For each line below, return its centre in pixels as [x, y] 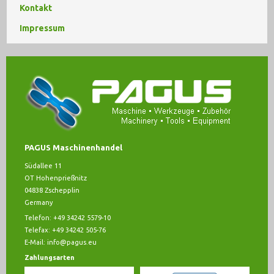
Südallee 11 [43, 166]
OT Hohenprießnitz [56, 178]
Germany [39, 203]
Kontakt [36, 8]
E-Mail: [36, 243]
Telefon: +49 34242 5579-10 [68, 218]
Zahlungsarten [50, 258]
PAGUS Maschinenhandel [73, 148]
